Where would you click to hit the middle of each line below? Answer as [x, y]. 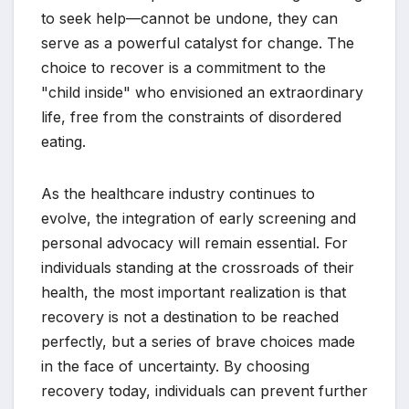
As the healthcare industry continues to [178, 194]
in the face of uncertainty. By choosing [175, 367]
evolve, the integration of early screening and [199, 219]
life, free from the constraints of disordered [191, 117]
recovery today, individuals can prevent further [204, 391]
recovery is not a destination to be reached [190, 317]
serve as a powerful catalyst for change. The [198, 43]
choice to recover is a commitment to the [184, 68]
